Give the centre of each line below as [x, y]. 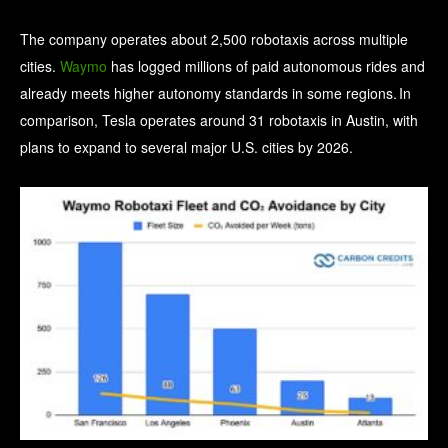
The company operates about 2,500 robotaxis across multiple [214, 39]
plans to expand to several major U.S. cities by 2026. [186, 147]
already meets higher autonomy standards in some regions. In [215, 93]
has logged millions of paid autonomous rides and [266, 66]
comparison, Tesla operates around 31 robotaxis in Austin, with [219, 120]
